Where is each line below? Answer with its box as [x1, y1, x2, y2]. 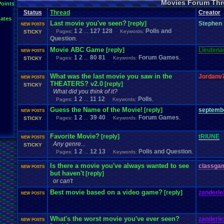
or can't [53, 177, 72, 184]
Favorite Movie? [50, 132, 99, 140]
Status [23, 9, 42, 16]
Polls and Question [138, 148, 191, 155]
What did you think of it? [53, 88, 117, 95]
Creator [198, 9, 220, 16]
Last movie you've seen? [50, 19, 126, 27]
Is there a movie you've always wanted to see [50, 162, 189, 169]
